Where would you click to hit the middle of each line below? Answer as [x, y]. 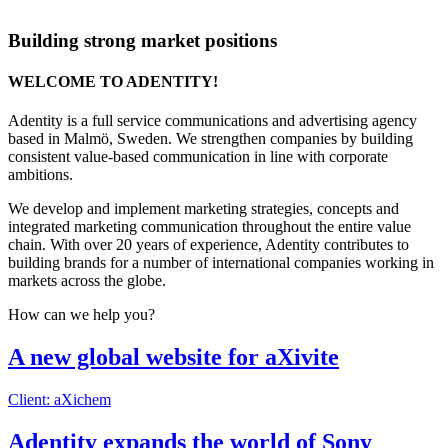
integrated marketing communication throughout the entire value [209, 227]
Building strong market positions [142, 40]
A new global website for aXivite [173, 357]
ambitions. [40, 175]
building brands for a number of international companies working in [221, 263]
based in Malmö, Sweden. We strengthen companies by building [210, 139]
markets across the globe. [87, 281]
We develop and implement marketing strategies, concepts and [203, 209]
